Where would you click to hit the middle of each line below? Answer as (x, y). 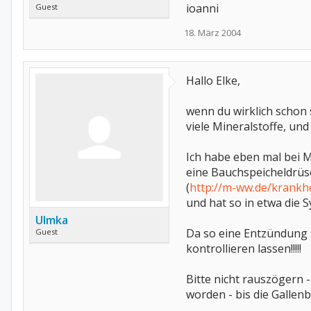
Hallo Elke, (213, 81)
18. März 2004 (212, 33)
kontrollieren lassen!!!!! (244, 249)
